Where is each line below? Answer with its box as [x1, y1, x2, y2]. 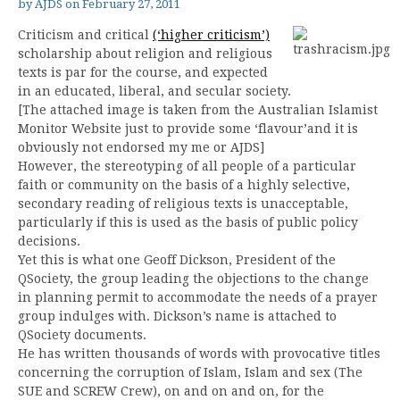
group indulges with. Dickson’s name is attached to [18, 308, 337, 323]
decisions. [18, 233, 80, 248]
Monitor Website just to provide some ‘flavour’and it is [18, 121, 358, 136]
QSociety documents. [18, 327, 146, 342]
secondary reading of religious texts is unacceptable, [18, 196, 348, 211]
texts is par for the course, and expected [18, 64, 268, 79]
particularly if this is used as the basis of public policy [18, 214, 358, 229]
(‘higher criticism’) [153, 27, 270, 42]
